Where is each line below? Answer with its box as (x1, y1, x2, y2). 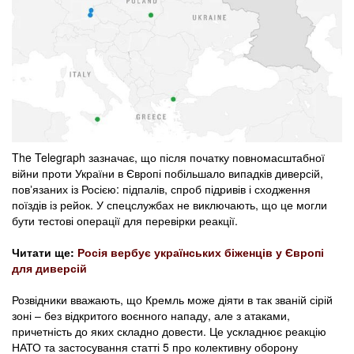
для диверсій (12, 260, 87, 277)
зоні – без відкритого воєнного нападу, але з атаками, (12, 307, 290, 324)
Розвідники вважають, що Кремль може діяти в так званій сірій (12, 292, 333, 308)
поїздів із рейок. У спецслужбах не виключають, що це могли (12, 197, 327, 213)
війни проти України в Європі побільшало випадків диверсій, (12, 165, 323, 182)
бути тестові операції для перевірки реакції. (12, 213, 238, 229)
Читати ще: (12, 244, 77, 261)
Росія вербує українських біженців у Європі (77, 244, 324, 261)
